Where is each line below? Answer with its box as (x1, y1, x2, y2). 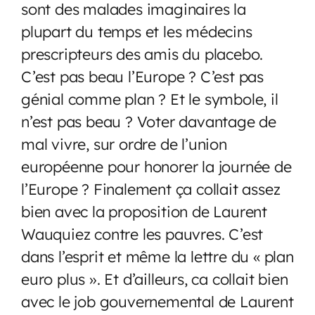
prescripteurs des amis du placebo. (21, 44, 264, 63)
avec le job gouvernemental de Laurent (21, 291, 294, 311)
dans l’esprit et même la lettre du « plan (21, 246, 294, 266)
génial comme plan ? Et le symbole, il (21, 89, 278, 108)
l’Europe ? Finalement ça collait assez (21, 179, 281, 198)
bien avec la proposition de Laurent (21, 201, 267, 221)
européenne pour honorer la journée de (21, 156, 292, 176)
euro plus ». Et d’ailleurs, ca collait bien (21, 269, 288, 288)
